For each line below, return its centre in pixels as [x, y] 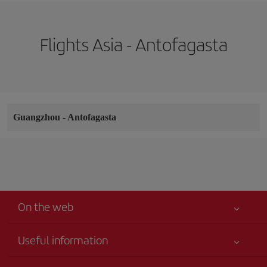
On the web [46, 206]
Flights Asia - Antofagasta [133, 44]
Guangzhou [38, 117]
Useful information [63, 240]
